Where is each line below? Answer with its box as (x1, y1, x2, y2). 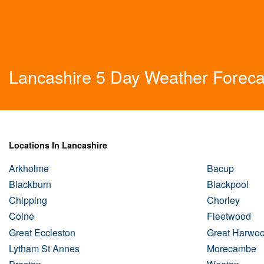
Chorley (207, 193, 240, 207)
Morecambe (207, 241, 256, 255)
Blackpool (207, 177, 249, 191)
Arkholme (9, 161, 49, 175)
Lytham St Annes (9, 241, 80, 255)
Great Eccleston (9, 225, 75, 239)
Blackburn (9, 177, 51, 191)
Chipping (9, 193, 47, 207)
